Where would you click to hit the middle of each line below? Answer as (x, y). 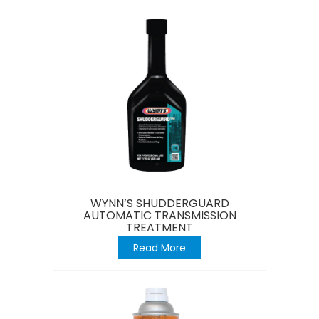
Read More (159, 247)
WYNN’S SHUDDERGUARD (159, 203)
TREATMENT (159, 227)
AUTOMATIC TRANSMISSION (159, 215)
